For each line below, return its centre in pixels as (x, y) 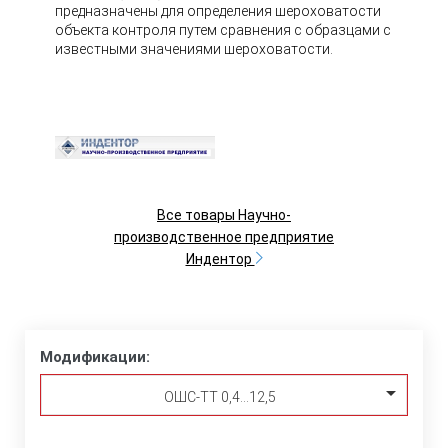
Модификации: (95, 357)
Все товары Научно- (224, 215)
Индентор (220, 259)
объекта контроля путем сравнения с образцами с (223, 30)
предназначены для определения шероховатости (218, 11)
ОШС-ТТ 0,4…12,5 (219, 397)
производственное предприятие (224, 237)
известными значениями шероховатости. (194, 49)
